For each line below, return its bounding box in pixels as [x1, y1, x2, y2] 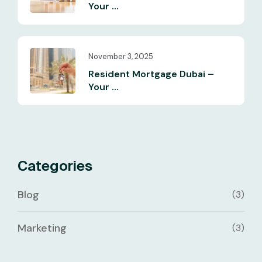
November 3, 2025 [88, 51, 153, 61]
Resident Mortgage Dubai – [88, 67, 214, 80]
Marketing [18, 220, 67, 235]
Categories [18, 157, 92, 174]
